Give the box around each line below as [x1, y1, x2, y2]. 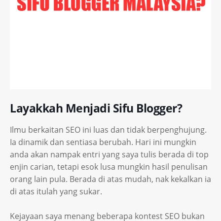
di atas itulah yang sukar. [10, 186, 102, 197]
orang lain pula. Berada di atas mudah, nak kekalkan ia [10, 174, 211, 184]
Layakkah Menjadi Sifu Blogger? [10, 100, 182, 116]
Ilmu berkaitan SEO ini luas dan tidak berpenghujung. [10, 124, 207, 135]
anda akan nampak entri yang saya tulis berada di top [10, 149, 209, 160]
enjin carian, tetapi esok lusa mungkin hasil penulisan [10, 161, 208, 172]
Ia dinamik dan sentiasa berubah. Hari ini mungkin [10, 137, 196, 147]
